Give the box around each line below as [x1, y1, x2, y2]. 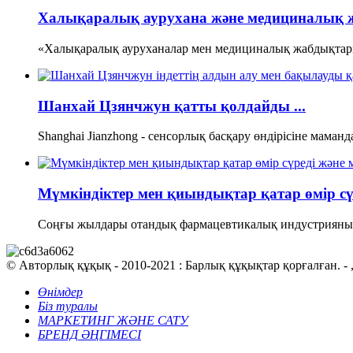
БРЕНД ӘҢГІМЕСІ [38, 327, 141, 341]
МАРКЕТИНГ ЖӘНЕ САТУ [38, 313, 188, 327]
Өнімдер [38, 284, 83, 299]
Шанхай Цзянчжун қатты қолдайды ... [38, 97, 306, 114]
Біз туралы [38, 299, 98, 313]
